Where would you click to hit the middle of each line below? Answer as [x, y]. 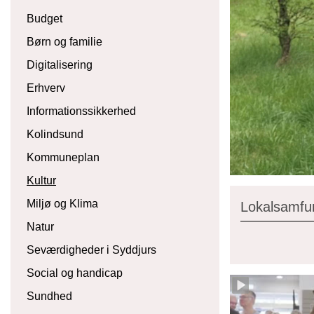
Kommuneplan [63, 157]
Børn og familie [64, 42]
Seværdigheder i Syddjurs [91, 250]
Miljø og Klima [62, 204]
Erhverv [46, 88]
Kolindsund [55, 134]
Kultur [41, 180]
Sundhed [49, 296]
